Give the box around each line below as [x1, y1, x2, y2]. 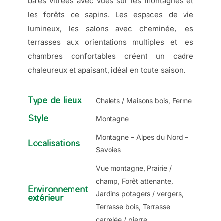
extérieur [27, 193, 63, 203]
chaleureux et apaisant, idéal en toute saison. [27, 65, 185, 75]
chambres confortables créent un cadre [27, 51, 194, 61]
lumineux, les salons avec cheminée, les [27, 24, 194, 34]
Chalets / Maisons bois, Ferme [95, 96, 192, 105]
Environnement [27, 184, 88, 195]
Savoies [95, 146, 121, 154]
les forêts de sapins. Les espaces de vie [27, 10, 194, 20]
